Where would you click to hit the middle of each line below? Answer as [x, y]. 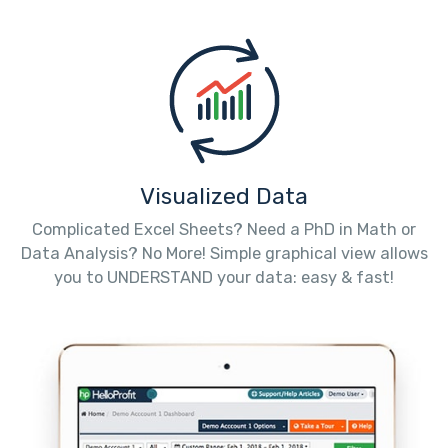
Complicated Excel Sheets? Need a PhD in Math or [224, 229]
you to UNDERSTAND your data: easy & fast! [224, 277]
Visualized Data [224, 196]
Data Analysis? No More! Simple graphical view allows [224, 253]
